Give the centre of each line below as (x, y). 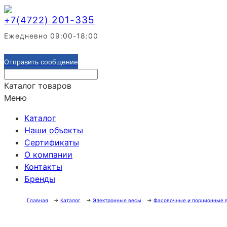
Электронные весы (117, 200)
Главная (37, 200)
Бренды (40, 179)
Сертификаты (52, 142)
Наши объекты (54, 130)
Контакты (43, 167)
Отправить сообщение (41, 62)
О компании (48, 155)
